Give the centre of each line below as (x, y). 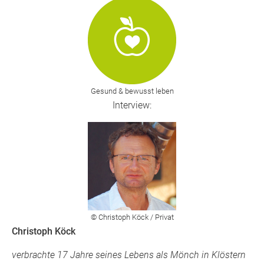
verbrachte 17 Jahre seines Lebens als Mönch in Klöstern (129, 255)
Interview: (132, 105)
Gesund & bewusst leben (132, 91)
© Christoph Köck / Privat (132, 217)
